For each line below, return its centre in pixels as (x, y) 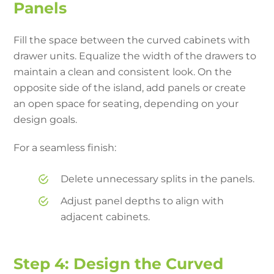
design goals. (46, 119)
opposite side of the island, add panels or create (130, 87)
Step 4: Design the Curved (119, 263)
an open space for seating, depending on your (126, 103)
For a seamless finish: (65, 147)
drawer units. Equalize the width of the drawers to (135, 56)
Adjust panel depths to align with (143, 201)
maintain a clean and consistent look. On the (123, 72)
